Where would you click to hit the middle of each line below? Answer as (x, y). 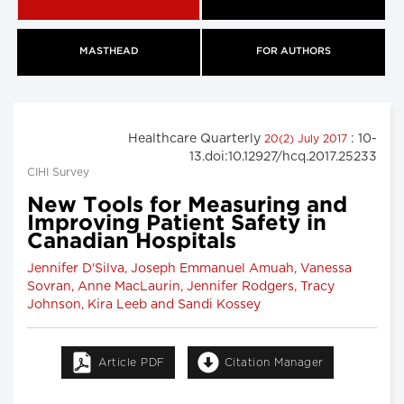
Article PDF (132, 362)
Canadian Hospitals (132, 241)
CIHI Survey (58, 172)
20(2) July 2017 (308, 138)
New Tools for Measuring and (187, 205)
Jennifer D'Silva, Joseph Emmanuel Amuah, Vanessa (189, 268)
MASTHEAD (109, 52)
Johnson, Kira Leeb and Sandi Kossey (144, 304)
